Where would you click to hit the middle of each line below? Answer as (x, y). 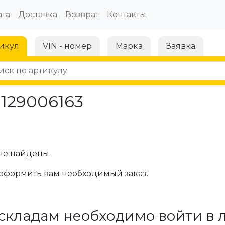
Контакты (126, 14)
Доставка (37, 14)
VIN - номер (67, 46)
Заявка (181, 46)
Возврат (82, 14)
